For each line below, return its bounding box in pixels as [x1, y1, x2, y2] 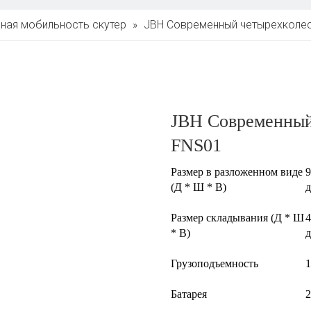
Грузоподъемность [170, 258, 258, 269]
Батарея [170, 288, 207, 300]
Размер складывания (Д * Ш [170, 212, 304, 224]
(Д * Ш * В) [170, 181, 226, 193]
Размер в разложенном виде [170, 166, 303, 178]
